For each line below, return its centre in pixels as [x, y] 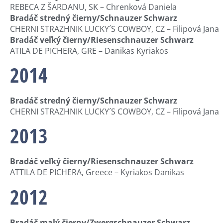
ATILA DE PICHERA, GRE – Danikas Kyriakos [89, 51]
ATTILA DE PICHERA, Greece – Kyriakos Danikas [97, 172]
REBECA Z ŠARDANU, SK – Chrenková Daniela [93, 7]
